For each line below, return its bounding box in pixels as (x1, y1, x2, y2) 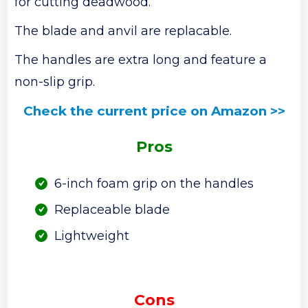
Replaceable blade (54, 201, 170, 217)
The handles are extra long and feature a (14, 52, 267, 67)
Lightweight (54, 228, 130, 243)
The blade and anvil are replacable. (14, 23, 232, 38)
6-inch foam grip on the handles (54, 175, 254, 191)
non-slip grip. (14, 74, 96, 89)
